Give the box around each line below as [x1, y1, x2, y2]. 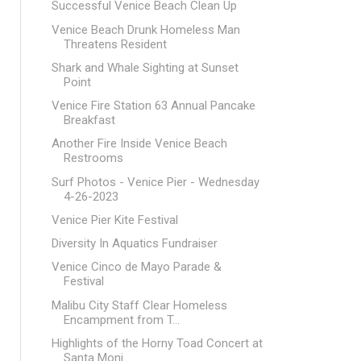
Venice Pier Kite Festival [51, 212, 178, 227]
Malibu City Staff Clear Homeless [51, 297, 227, 313]
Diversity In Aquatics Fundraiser [51, 236, 218, 251]
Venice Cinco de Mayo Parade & [51, 259, 222, 275]
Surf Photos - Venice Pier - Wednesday [51, 174, 259, 189]
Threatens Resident [63, 36, 167, 52]
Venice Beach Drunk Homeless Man [51, 22, 240, 37]
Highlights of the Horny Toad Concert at [51, 335, 263, 351]
